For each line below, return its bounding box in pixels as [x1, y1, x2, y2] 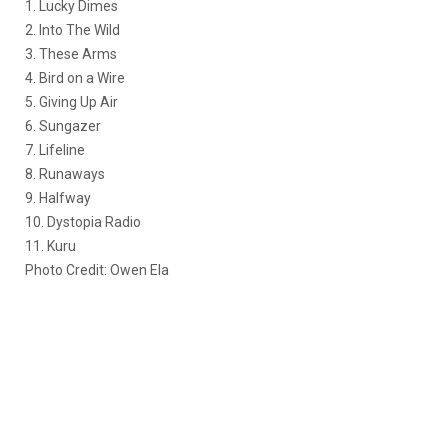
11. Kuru [25, 238, 76, 255]
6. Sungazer [25, 118, 101, 135]
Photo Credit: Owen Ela [25, 262, 169, 279]
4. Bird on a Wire [25, 70, 125, 87]
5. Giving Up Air [25, 94, 118, 111]
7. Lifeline [25, 142, 85, 159]
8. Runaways [25, 166, 105, 183]
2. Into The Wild [25, 22, 120, 39]
